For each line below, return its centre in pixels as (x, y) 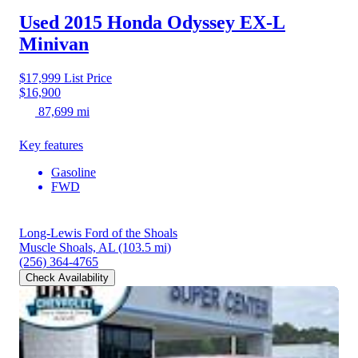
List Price (86, 78)
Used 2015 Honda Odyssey (127, 22)
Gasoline (74, 172)
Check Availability (67, 277)
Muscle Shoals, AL (67, 247)
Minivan (54, 44)
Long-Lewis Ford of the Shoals (98, 233)
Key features (51, 145)
